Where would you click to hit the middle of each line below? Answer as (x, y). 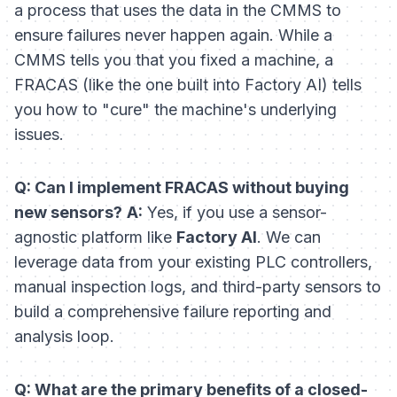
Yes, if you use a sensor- (235, 213)
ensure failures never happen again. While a (173, 35)
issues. (39, 135)
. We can (289, 237)
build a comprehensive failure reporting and (173, 312)
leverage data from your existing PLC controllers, (193, 262)
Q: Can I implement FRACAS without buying (182, 188)
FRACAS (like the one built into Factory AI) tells (188, 85)
